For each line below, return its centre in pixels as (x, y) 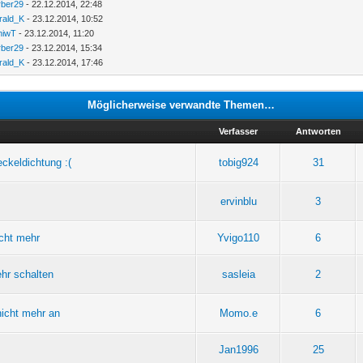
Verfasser (239, 131)
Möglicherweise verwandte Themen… (181, 105)
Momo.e (238, 313)
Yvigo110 (239, 237)
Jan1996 (238, 349)
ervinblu (238, 201)
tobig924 (238, 162)
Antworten (318, 131)
